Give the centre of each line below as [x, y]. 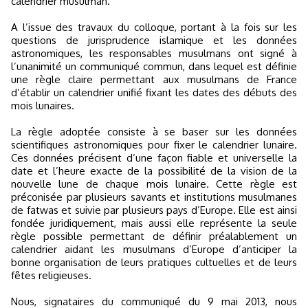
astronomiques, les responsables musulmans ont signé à [154, 53]
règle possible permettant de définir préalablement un [154, 236]
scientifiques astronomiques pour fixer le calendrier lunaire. [154, 145]
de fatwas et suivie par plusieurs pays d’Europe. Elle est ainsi [154, 210]
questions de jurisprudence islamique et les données [154, 40]
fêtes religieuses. [51, 275]
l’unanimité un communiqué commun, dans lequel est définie [154, 66]
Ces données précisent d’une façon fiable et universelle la [154, 158]
